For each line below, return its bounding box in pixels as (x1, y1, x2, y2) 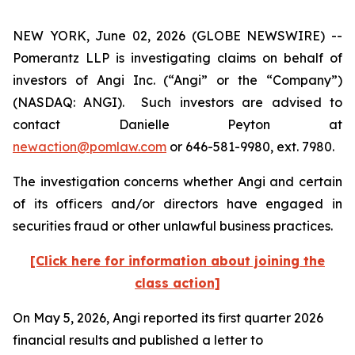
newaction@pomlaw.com (13, 139, 166, 155)
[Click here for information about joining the (30, 253, 325, 269)
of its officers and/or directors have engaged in (13, 196, 342, 212)
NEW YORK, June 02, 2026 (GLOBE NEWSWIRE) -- (13, 28, 342, 44)
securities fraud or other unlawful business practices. (13, 218, 336, 234)
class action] (135, 275, 220, 291)
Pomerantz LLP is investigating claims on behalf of (13, 50, 342, 66)
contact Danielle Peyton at (13, 116, 342, 132)
